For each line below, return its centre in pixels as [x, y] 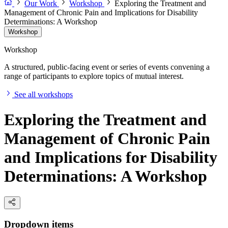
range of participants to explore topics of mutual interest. [94, 76]
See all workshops [44, 95]
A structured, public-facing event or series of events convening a [107, 67]
